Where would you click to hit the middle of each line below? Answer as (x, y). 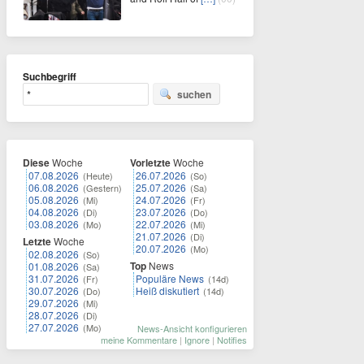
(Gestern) (102, 188)
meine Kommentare (139, 340)
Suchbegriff (50, 76)
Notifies (232, 340)
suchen (194, 94)
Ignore (197, 340)
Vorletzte (150, 162)
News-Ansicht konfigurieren (192, 328)
